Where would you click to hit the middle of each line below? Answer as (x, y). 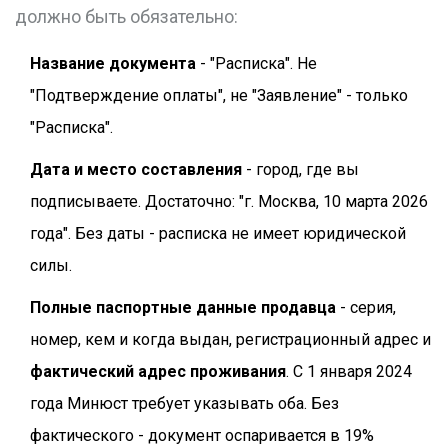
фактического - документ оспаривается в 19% (202, 436)
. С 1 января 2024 (349, 372)
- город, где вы (300, 170)
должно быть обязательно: (126, 17)
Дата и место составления (136, 170)
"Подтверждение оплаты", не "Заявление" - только (219, 96)
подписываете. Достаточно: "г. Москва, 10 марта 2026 (229, 202)
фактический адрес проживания (158, 372)
